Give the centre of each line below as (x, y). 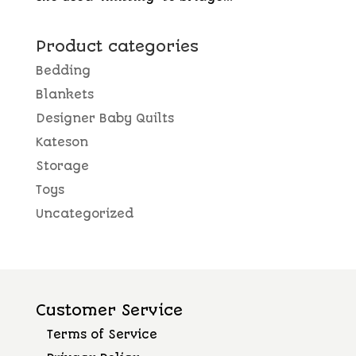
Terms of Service (102, 335)
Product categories (117, 46)
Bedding (63, 71)
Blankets (64, 95)
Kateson (62, 142)
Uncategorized (84, 214)
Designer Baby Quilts (104, 118)
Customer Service (109, 310)
